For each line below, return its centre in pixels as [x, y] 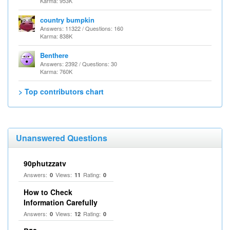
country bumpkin [67, 20]
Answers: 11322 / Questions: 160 [82, 28]
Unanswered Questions [62, 138]
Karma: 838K [56, 36]
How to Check [48, 192]
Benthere [54, 55]
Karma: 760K [56, 71]
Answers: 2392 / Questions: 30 [79, 64]
